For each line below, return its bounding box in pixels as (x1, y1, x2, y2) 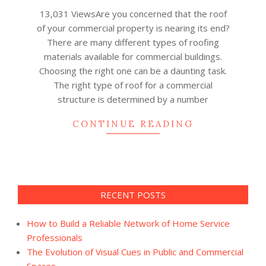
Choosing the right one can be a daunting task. (39, 64, 227, 77)
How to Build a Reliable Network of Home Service (27, 217, 230, 229)
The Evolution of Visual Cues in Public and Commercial (27, 245, 243, 258)
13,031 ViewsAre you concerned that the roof (39, 7, 227, 20)
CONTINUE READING (72, 118, 194, 129)
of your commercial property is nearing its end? (36, 21, 230, 34)
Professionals (27, 231, 83, 243)
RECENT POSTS (100, 188, 166, 201)
